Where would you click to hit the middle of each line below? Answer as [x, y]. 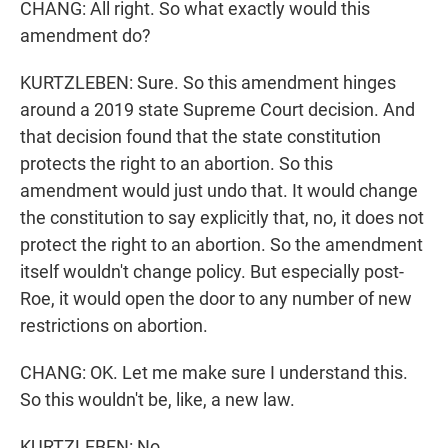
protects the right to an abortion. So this [176, 164]
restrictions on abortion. [114, 326]
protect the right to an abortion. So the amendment [221, 245]
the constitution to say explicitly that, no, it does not [222, 218]
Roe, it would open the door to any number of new [216, 299]
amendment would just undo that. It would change [219, 191]
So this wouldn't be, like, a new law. [157, 400]
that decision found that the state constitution [200, 137]
